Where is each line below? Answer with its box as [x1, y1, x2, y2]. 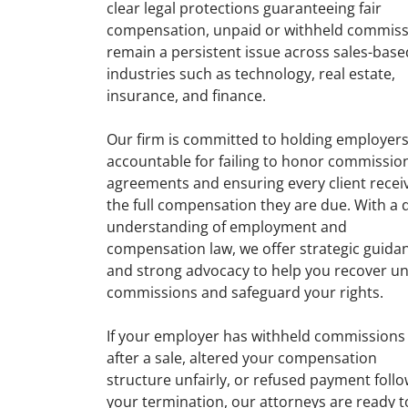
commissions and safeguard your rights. [107, 282, 383, 302]
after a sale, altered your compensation [107, 348, 377, 368]
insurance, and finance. [107, 86, 266, 106]
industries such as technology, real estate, [107, 64, 395, 84]
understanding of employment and [107, 217, 347, 237]
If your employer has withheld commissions [107, 326, 405, 346]
